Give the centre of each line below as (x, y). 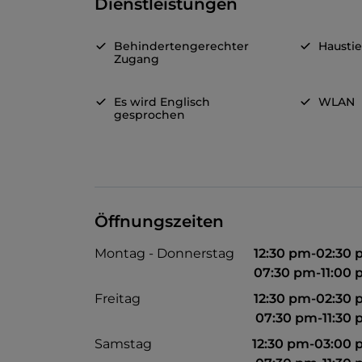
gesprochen (149, 115)
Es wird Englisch (162, 102)
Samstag (123, 344)
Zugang (137, 59)
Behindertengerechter (181, 46)
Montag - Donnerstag (164, 254)
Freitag (118, 299)
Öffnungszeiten (159, 222)
